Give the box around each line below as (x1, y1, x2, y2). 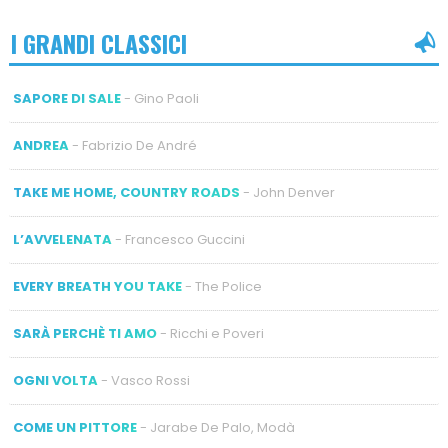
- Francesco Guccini (111, 230, 245, 250)
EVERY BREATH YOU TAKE (12, 277, 182, 297)
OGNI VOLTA (12, 371, 98, 391)
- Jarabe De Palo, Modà (136, 418, 295, 438)
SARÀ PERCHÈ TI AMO (12, 324, 157, 344)
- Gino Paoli (120, 89, 199, 109)
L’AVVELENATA (12, 230, 112, 250)
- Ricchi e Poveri (156, 324, 264, 344)
